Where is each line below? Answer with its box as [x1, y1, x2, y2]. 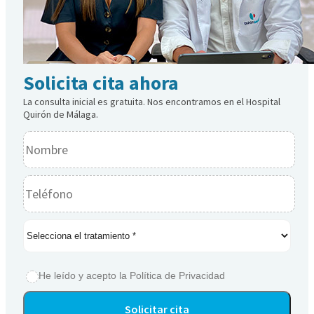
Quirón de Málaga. [23, 107, 98, 121]
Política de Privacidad [130, 269, 225, 281]
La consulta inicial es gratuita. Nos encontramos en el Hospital [23, 95, 280, 108]
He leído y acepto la [39, 269, 130, 281]
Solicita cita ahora [23, 69, 179, 95]
